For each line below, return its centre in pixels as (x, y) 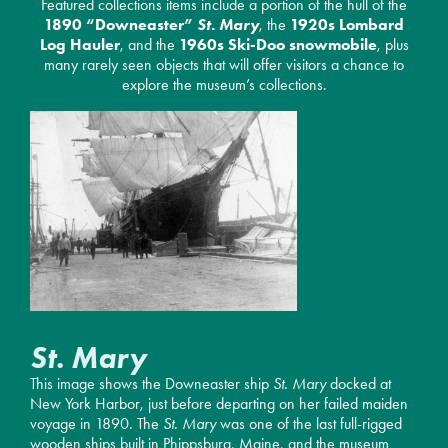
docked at (360, 383)
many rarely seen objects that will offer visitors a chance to (224, 64)
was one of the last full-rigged (311, 423)
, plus (392, 44)
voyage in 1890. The (96, 423)
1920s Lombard (347, 24)
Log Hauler (79, 44)
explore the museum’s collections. (224, 84)
